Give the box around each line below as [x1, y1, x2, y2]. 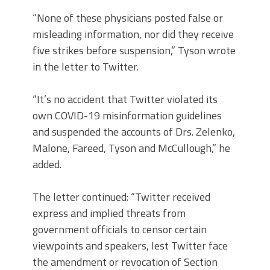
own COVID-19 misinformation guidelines [33, 107, 222, 124]
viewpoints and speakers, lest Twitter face [33, 237, 228, 254]
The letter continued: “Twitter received [33, 189, 210, 205]
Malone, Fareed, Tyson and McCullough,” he [33, 140, 230, 156]
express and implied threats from [33, 205, 186, 221]
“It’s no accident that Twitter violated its [33, 91, 218, 107]
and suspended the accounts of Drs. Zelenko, [33, 124, 235, 140]
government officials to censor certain [33, 221, 207, 237]
